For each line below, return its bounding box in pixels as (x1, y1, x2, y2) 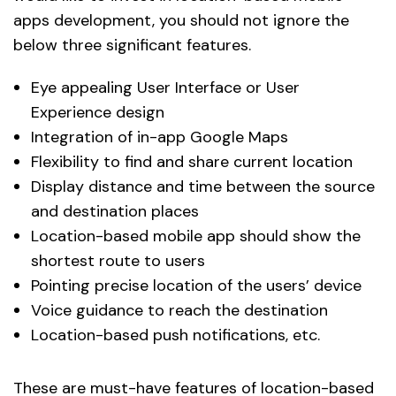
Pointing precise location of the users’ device (31, 275, 362, 297)
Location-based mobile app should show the (31, 225, 361, 247)
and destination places (31, 201, 199, 223)
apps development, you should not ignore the (13, 10, 349, 32)
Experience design (31, 102, 164, 124)
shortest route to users (31, 250, 205, 272)
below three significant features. (13, 34, 251, 57)
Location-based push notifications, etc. (31, 324, 320, 346)
